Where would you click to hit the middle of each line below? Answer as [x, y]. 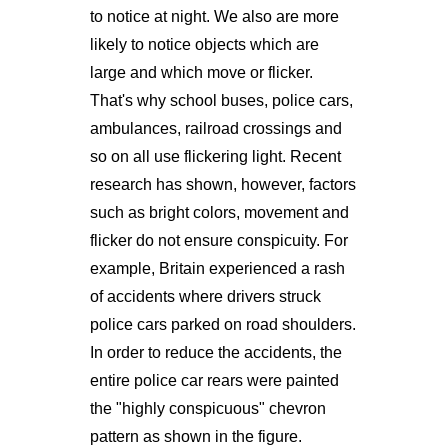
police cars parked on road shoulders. [222, 324]
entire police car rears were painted [214, 380]
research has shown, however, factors [222, 184]
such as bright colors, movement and [219, 212]
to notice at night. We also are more [214, 16]
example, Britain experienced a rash [217, 268]
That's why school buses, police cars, [221, 100]
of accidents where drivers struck [205, 296]
